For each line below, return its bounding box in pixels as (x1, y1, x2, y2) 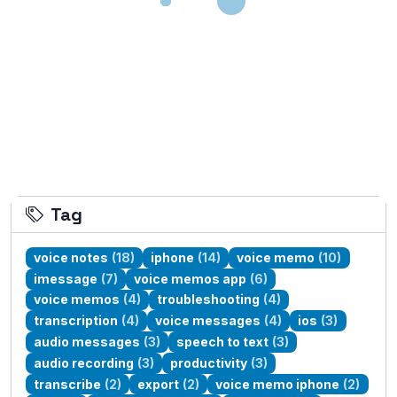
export (137, 376, 180, 392)
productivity (170, 354, 248, 370)
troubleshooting (157, 292, 261, 307)
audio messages (34, 334, 141, 350)
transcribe (34, 376, 102, 392)
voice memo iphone (215, 376, 340, 392)
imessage (34, 270, 98, 286)
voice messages (155, 313, 261, 329)
